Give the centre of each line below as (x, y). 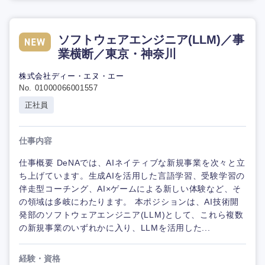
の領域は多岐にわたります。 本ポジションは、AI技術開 (129, 202)
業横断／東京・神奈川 (117, 54)
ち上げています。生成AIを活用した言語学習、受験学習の (132, 176)
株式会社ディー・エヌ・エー (72, 76)
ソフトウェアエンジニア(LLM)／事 (151, 40)
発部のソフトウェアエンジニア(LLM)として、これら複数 (131, 215)
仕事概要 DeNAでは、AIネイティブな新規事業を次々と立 (132, 163)
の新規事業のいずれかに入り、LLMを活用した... (115, 228)
